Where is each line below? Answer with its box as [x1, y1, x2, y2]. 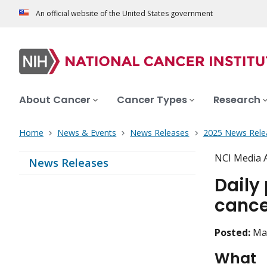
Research [213, 93, 260, 107]
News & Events [57, 127, 117, 139]
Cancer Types [117, 93, 187, 107]
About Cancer [19, 93, 91, 107]
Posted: [215, 226, 250, 240]
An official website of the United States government [36, 8, 213, 19]
